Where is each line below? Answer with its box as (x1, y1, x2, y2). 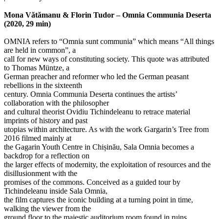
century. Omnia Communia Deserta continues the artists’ (4, 89, 177, 98)
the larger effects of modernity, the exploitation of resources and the (4, 160, 211, 169)
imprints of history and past (4, 116, 88, 125)
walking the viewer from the (4, 204, 91, 213)
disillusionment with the (4, 169, 77, 177)
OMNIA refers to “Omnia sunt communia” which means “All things (4, 37, 214, 45)
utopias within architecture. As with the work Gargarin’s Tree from (4, 125, 209, 133)
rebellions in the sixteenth (4, 81, 82, 89)
